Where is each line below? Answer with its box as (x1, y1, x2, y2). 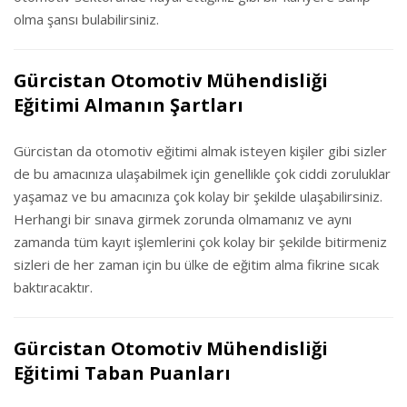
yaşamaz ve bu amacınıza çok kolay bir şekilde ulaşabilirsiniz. (14, 187, 382, 205)
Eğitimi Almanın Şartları (14, 93, 243, 117)
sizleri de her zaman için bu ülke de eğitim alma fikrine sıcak (14, 255, 379, 273)
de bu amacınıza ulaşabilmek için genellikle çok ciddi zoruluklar (14, 164, 391, 183)
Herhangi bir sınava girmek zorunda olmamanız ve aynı (14, 210, 352, 228)
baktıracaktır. (14, 278, 93, 296)
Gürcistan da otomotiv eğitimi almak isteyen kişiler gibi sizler (14, 142, 387, 160)
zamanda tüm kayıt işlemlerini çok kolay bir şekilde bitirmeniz (14, 233, 387, 251)
